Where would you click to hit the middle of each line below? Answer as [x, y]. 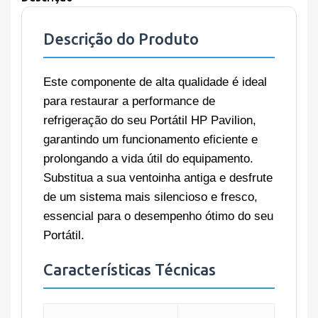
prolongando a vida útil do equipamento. [148, 159]
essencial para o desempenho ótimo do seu [158, 216]
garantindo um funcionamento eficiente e [150, 140]
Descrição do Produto [121, 39]
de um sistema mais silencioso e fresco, [150, 197]
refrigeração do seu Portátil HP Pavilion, [150, 121]
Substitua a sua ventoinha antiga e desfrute [158, 178]
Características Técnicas [130, 270]
